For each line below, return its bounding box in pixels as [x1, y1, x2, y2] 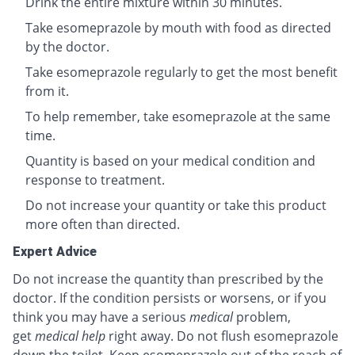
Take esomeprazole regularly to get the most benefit [25, 63, 338, 81]
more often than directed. [25, 215, 180, 233]
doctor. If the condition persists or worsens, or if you [13, 288, 326, 307]
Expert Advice [13, 243, 97, 259]
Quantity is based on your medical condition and [25, 151, 315, 170]
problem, [236, 307, 291, 326]
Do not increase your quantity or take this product [25, 196, 326, 214]
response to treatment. [25, 170, 165, 189]
